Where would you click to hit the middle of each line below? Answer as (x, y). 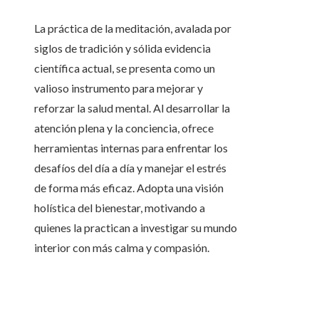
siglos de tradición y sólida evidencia (122, 48)
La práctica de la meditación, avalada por (133, 28)
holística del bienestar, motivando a (120, 208)
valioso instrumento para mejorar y (119, 88)
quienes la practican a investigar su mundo (136, 228)
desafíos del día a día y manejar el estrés (130, 168)
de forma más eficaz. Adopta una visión (129, 188)
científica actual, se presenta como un (125, 68)
